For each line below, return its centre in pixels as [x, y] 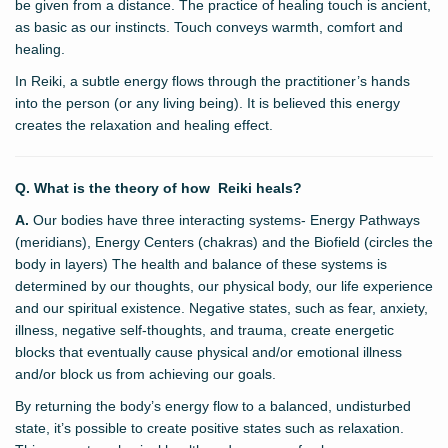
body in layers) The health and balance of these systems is [201, 264]
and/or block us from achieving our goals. [145, 374]
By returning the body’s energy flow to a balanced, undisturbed [213, 406]
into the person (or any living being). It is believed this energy [207, 103]
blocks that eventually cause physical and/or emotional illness [208, 352]
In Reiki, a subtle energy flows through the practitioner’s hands [212, 81]
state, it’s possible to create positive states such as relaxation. [209, 428]
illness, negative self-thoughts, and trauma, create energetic [204, 330]
